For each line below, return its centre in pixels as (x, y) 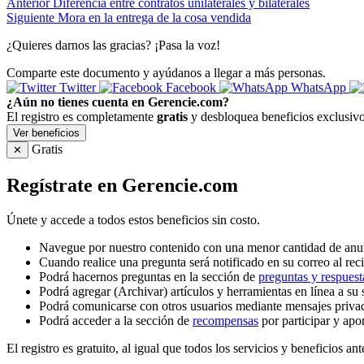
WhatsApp (318, 88)
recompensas (225, 321)
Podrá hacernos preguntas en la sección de (149, 277)
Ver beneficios (46, 133)
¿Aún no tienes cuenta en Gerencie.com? (118, 102)
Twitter (78, 88)
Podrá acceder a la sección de (116, 321)
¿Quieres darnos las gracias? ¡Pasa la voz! (113, 45)
